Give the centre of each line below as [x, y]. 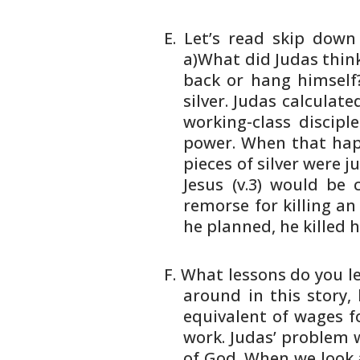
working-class [237, 122]
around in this [242, 295]
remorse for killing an [270, 205]
